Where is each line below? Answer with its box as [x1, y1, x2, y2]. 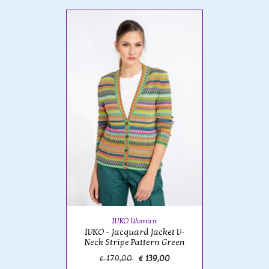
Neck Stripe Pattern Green [84, 237, 185, 247]
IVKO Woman [112, 216, 157, 226]
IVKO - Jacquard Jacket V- [84, 226, 185, 237]
